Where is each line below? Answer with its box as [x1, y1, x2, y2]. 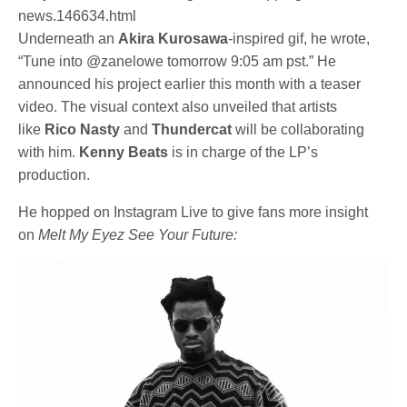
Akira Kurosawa [118, 31, 229, 47]
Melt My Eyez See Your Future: [38, 227, 238, 243]
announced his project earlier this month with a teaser [18, 76, 362, 93]
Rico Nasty [41, 122, 121, 138]
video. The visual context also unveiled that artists [18, 99, 338, 115]
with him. [18, 144, 80, 161]
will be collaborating [235, 122, 365, 138]
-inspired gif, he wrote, [228, 31, 371, 47]
